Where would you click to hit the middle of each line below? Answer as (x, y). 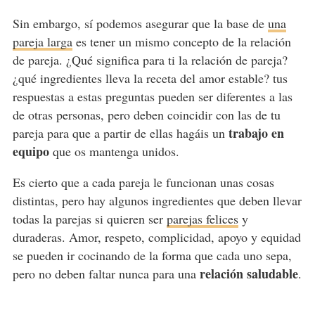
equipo (31, 152)
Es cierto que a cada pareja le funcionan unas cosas (143, 182)
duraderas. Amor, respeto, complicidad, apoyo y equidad (156, 237)
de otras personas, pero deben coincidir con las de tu (146, 115)
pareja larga (42, 42)
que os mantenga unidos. (114, 152)
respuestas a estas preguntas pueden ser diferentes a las (152, 97)
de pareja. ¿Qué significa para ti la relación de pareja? (150, 60)
